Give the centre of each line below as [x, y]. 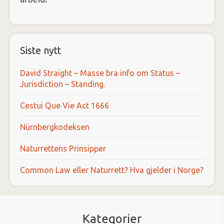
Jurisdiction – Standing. [62, 84]
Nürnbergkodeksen [55, 127]
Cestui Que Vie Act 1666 [64, 105]
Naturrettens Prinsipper [63, 148]
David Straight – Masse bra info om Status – [100, 73]
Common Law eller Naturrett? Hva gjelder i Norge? [112, 170]
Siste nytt [40, 50]
